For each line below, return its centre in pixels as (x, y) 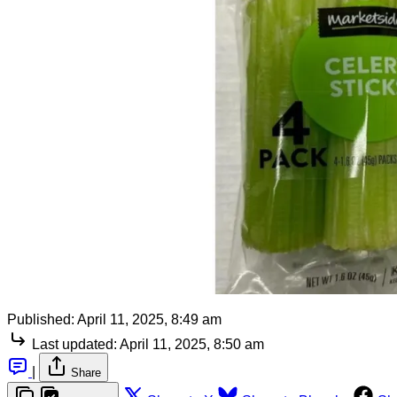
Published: (41, 319)
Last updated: (74, 344)
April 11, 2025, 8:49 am (149, 319)
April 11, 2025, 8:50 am (192, 344)
